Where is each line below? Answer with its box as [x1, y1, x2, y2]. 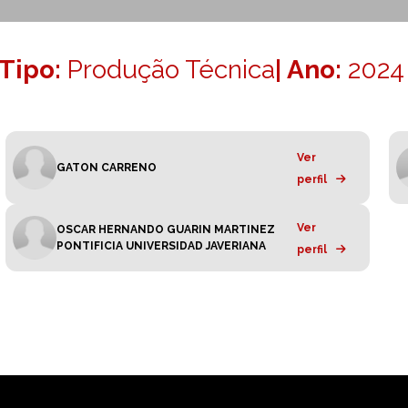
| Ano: [275, 54, 348, 85]
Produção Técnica [67, 54, 275, 85]
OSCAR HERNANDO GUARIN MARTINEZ [56, 222, 275, 236]
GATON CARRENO [56, 160, 157, 174]
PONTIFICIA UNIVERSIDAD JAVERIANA [56, 239, 266, 252]
